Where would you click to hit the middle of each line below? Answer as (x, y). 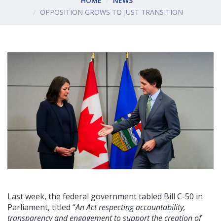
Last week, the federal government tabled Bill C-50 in (105, 197)
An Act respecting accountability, (130, 207)
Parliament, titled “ (41, 207)
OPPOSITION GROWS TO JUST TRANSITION (111, 12)
